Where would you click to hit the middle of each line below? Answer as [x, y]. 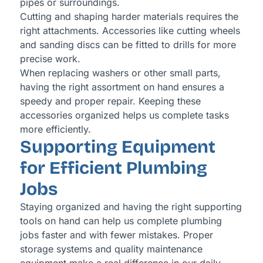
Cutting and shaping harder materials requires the [129, 17]
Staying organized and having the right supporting [131, 207]
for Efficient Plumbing [113, 168]
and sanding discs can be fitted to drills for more [128, 45]
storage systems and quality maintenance [111, 249]
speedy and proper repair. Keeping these [110, 101]
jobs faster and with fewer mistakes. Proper [116, 235]
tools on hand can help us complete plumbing [121, 221]
